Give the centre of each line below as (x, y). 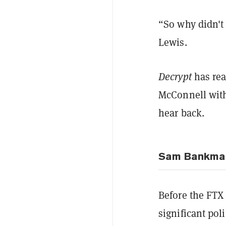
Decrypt (175, 76)
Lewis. (173, 42)
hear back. (181, 113)
